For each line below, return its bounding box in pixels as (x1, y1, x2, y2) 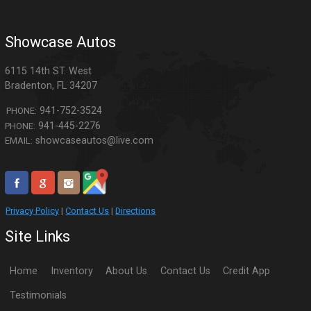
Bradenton (5, 80, 53, 92)
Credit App (222, 264, 270, 277)
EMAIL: (5, 135, 33, 146)
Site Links (5, 228, 71, 246)
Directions (115, 205, 156, 217)
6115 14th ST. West (5, 65, 92, 78)
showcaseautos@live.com (35, 134, 154, 146)
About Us (106, 264, 148, 277)
